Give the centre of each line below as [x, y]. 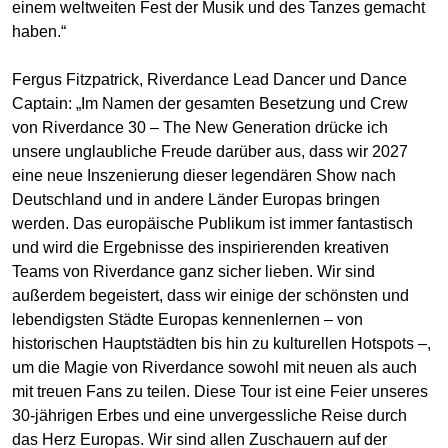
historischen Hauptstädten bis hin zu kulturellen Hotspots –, [221, 344]
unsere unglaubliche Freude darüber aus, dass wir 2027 [210, 152]
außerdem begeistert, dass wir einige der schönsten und [210, 296]
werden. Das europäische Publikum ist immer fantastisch [212, 224]
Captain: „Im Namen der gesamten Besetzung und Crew [210, 104]
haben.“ [39, 32]
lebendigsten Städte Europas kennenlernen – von [187, 320]
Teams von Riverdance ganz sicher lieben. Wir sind [193, 272]
